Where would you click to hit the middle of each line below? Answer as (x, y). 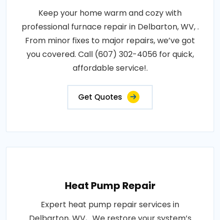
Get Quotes (100, 97)
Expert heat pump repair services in (110, 204)
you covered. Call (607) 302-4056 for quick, (110, 54)
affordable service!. (110, 68)
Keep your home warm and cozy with (110, 13)
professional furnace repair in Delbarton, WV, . (110, 27)
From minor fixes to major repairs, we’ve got (110, 40)
